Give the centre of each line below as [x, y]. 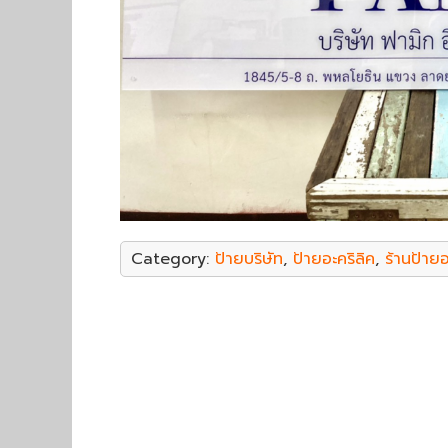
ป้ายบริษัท [249, 259]
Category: [173, 259]
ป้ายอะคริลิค [334, 259]
